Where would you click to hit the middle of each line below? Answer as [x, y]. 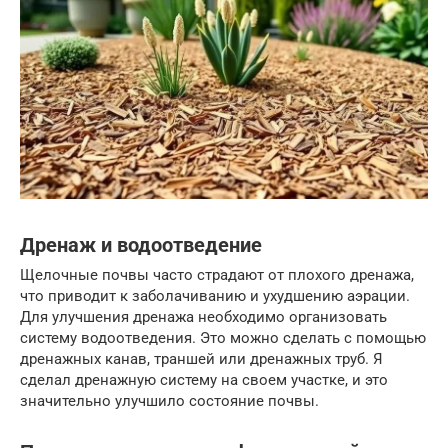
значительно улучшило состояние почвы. [169, 401]
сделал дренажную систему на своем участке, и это [204, 380]
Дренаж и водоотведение [141, 245]
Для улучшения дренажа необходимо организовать [203, 317]
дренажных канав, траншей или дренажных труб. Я [201, 359]
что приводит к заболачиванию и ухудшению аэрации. [215, 296]
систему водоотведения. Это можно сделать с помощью [223, 338]
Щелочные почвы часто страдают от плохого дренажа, [217, 275]
